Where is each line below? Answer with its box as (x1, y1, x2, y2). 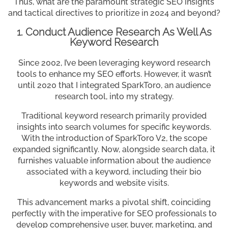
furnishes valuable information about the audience (17, 156, 211, 166)
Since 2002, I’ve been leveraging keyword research (18, 58, 210, 68)
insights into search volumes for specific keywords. (17, 122, 211, 132)
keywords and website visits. (59, 178, 169, 188)
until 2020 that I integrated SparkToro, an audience (17, 80, 211, 91)
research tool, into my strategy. (54, 92, 174, 102)
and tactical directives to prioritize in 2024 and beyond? (8, 8, 220, 18)
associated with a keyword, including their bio (26, 167, 202, 177)
